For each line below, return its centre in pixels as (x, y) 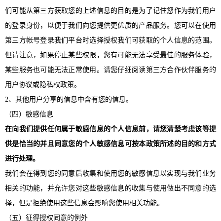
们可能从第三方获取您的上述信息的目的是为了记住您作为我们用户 (110, 10)
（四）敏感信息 (29, 114)
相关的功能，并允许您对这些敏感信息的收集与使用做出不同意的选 (110, 188)
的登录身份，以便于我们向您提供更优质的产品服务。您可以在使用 (110, 25)
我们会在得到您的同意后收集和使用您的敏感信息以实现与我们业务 (110, 173)
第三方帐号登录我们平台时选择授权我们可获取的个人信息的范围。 (110, 40)
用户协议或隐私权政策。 (43, 84)
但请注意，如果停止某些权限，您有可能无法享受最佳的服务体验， (110, 55)
